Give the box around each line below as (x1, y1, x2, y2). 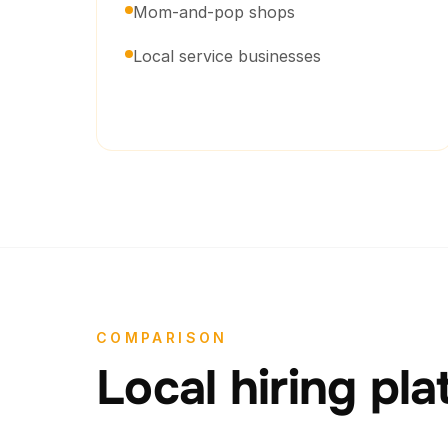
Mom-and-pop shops (133, 2, 295, 22)
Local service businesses (133, 46, 321, 66)
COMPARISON (96, 329, 228, 346)
